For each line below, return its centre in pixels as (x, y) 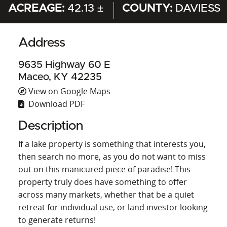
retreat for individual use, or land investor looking (113, 207)
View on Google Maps (68, 91)
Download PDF (55, 104)
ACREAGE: (36, 8)
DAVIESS (198, 8)
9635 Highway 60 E (64, 65)
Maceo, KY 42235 (60, 77)
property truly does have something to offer (103, 182)
